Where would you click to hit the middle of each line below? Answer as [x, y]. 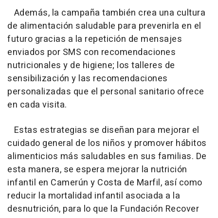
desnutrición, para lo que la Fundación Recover [103, 209]
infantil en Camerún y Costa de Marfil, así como [105, 183]
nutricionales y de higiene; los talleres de [91, 66]
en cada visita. [37, 105]
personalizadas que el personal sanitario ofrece [106, 92]
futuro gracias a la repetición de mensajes [95, 39]
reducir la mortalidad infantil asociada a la [94, 196]
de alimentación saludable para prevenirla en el [104, 26]
